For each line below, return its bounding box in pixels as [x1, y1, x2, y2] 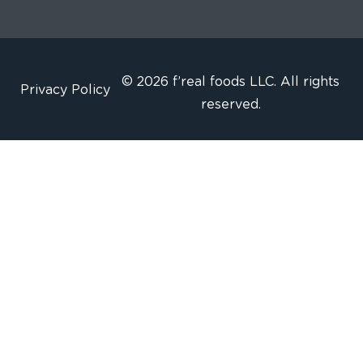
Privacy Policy [20, 81, 110, 97]
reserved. [200, 96, 261, 112]
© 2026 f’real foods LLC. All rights [122, 73, 340, 89]
